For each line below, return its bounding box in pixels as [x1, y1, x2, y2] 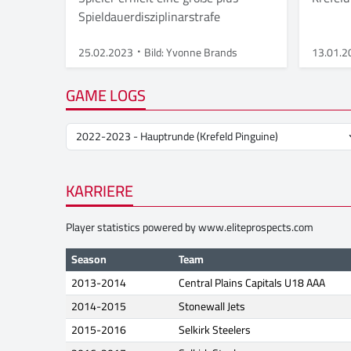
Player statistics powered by [66, 217, 198, 238]
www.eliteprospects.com [198, 217, 313, 238]
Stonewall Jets [179, 296, 245, 317]
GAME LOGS [66, 80, 146, 110]
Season [69, 249, 107, 270]
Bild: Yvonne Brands [144, 42, 237, 63]
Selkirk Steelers [179, 320, 251, 341]
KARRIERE [66, 176, 133, 206]
